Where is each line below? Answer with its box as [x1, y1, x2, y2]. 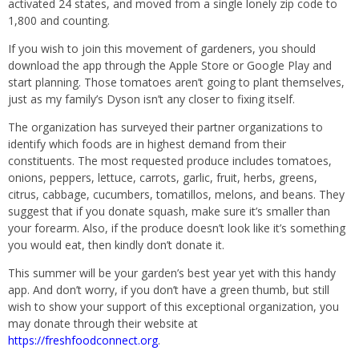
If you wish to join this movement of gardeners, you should [8, 40, 316, 56]
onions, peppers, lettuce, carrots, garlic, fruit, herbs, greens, [8, 169, 317, 185]
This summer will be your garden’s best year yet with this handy [8, 264, 336, 280]
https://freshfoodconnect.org [8, 332, 158, 348]
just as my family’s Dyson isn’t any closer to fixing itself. [8, 91, 295, 107]
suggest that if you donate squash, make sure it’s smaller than [8, 203, 330, 219]
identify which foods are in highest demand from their [8, 135, 286, 151]
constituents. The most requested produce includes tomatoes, [8, 152, 332, 168]
